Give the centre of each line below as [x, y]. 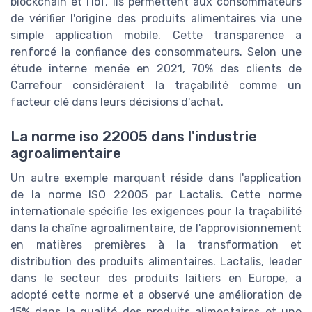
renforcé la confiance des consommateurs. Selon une [156, 52]
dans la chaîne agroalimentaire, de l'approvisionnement [156, 228]
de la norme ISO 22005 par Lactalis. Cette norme [156, 194]
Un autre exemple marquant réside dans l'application [156, 178]
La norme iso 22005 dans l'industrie [134, 136]
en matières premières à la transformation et [156, 244]
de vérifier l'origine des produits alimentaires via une [156, 19]
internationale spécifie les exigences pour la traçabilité [156, 211]
